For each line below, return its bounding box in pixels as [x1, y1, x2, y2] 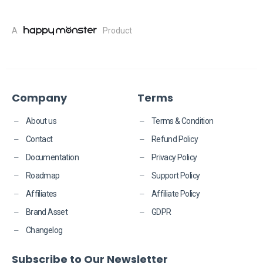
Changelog [25, 225, 63, 235]
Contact [25, 134, 53, 144]
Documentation [25, 153, 79, 162]
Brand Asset [25, 207, 68, 217]
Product [103, 25, 132, 35]
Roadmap [25, 171, 60, 180]
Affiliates [25, 189, 57, 198]
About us [25, 116, 56, 126]
